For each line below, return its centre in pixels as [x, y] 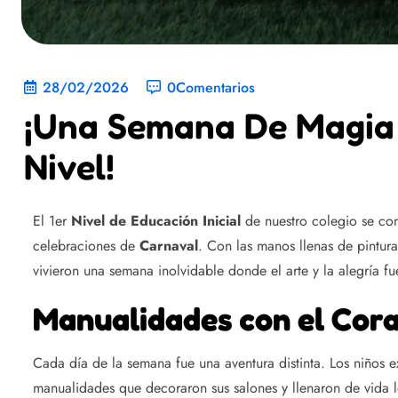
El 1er [50, 221]
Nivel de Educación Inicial [154, 221]
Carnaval [169, 246]
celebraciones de [86, 246]
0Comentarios [211, 88]
